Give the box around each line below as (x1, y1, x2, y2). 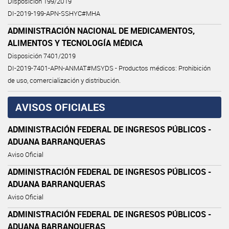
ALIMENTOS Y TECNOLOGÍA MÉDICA (8, 37, 143, 49)
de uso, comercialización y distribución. (8, 76, 121, 85)
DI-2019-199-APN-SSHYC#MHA (8, 9, 100, 18)
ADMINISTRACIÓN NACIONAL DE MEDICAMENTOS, (8, 25, 195, 36)
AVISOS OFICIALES (15, 100, 105, 114)
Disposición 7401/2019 (8, 51, 76, 60)
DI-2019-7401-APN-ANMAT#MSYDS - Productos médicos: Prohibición (8, 63, 211, 73)
